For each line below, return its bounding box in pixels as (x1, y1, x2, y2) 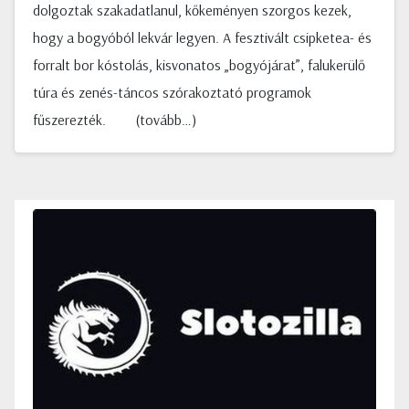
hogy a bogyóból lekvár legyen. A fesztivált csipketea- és (33, 28, 372, 47)
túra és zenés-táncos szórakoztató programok (33, 83, 311, 101)
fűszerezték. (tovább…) (33, 110, 196, 129)
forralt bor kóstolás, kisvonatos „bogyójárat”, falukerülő (33, 56, 365, 74)
